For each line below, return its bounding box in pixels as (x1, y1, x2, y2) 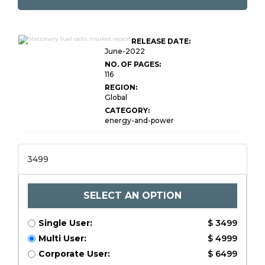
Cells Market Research (24, 40, 109, 49)
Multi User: (38, 233, 86, 244)
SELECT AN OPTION (83, 190, 182, 201)
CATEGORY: (105, 106, 150, 115)
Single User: (38, 218, 92, 228)
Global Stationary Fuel (24, 30, 110, 38)
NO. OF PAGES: (105, 60, 161, 69)
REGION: (105, 83, 137, 92)
